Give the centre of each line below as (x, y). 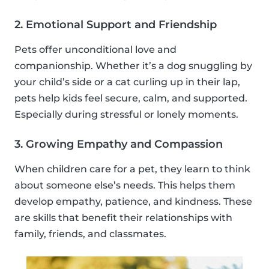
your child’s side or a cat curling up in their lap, (127, 82)
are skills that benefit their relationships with (123, 218)
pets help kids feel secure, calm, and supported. (131, 98)
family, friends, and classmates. (90, 234)
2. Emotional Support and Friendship (116, 25)
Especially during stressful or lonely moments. (126, 115)
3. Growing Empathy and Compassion (119, 144)
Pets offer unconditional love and (95, 50)
